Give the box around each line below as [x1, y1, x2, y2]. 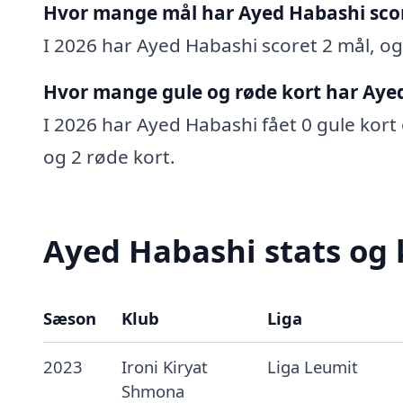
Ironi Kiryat [121, 355, 208, 379]
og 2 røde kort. [43, 143, 175, 169]
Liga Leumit [266, 355, 358, 379]
